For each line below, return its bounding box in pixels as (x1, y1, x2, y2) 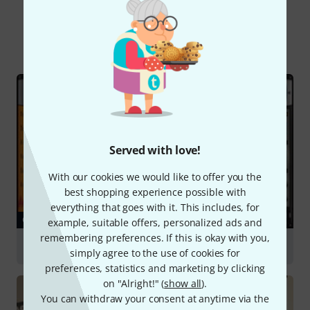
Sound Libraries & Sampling (28, 239, 160, 253)
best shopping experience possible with (64, 185, 246, 199)
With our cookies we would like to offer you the (48, 170, 262, 183)
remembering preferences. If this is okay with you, (40, 230, 270, 244)
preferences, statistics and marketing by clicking (44, 261, 266, 275)
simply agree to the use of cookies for (70, 246, 240, 259)
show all (164, 276, 202, 290)
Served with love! (109, 142, 201, 158)
